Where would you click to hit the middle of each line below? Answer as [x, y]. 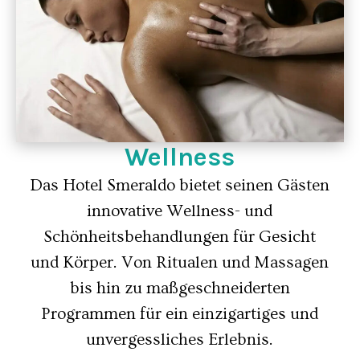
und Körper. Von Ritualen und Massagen [180, 262]
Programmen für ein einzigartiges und [180, 314]
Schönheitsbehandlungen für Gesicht [180, 237]
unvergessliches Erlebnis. [180, 340]
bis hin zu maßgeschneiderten [180, 288]
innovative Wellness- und [180, 211]
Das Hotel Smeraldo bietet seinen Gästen [180, 185]
